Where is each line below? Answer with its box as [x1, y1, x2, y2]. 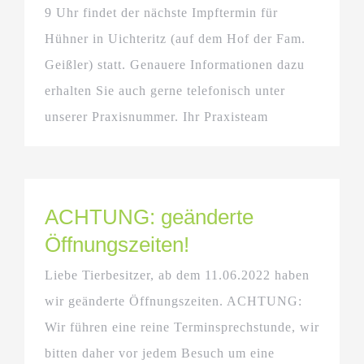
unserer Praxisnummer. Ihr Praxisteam [45, 109, 276, 123]
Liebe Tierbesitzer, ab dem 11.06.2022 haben [45, 267, 310, 282]
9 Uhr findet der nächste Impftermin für [45, 5, 278, 19]
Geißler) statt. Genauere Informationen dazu [45, 57, 305, 71]
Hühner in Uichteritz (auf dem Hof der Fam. [45, 31, 305, 45]
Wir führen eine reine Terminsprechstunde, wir [45, 319, 319, 334]
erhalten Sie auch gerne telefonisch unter [45, 83, 285, 97]
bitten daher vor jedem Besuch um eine [45, 345, 275, 360]
